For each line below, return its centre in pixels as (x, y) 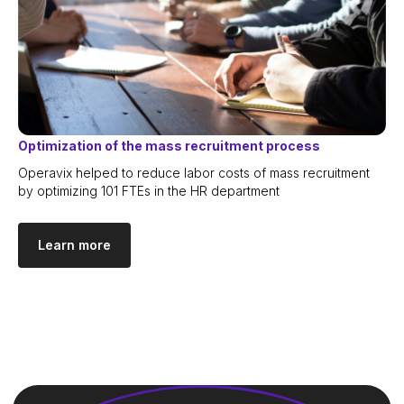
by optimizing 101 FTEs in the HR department (149, 191)
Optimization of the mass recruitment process (169, 146)
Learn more (74, 245)
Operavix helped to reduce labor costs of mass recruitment (194, 173)
